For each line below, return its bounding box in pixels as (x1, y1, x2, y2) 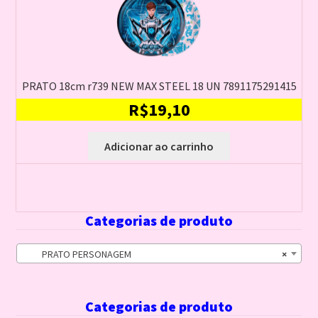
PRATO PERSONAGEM (22, 248, 131, 261)
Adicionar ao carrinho (104, 139, 214, 154)
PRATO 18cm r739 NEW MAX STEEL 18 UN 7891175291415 (21, 78, 297, 93)
